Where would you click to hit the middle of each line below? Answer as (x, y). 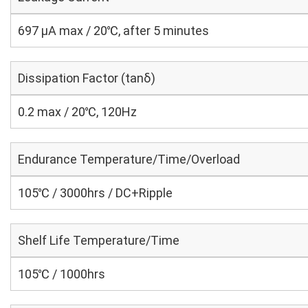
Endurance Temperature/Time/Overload (129, 159)
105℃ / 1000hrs (62, 274)
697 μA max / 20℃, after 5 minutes (113, 31)
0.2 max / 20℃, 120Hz (77, 112)
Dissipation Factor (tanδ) (87, 78)
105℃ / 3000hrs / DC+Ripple (95, 193)
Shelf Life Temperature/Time (99, 240)
